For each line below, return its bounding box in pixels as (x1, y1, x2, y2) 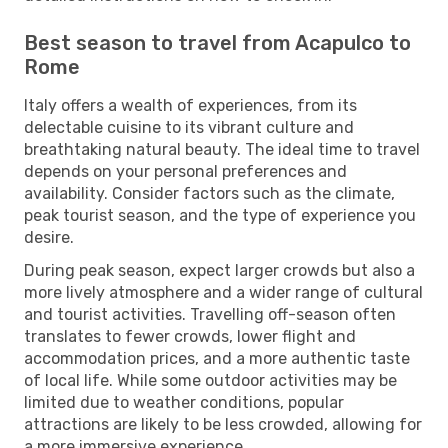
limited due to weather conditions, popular (24, 392, 344, 412)
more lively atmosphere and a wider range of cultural (24, 282, 423, 302)
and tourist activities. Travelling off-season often (24, 304, 396, 324)
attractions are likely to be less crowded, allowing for (24, 414, 422, 434)
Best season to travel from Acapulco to (24, 30, 411, 55)
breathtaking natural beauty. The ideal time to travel (24, 139, 420, 159)
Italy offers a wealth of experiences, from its (24, 95, 357, 115)
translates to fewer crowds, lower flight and (24, 326, 356, 346)
